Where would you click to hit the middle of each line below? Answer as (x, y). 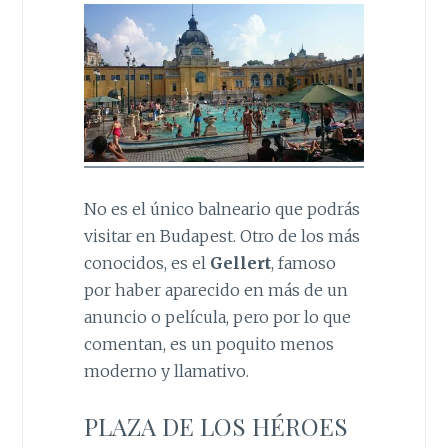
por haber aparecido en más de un (215, 289)
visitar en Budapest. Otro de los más (221, 235)
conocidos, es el (146, 262)
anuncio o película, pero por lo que (217, 316)
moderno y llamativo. (166, 370)
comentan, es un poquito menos (208, 343)
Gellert (240, 262)
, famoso (303, 262)
